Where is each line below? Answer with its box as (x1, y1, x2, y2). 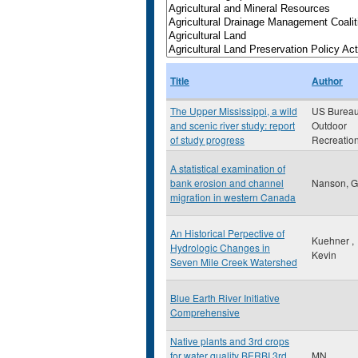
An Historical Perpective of (170, 226, 284, 240)
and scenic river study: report (170, 118, 295, 132)
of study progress (170, 133, 245, 146)
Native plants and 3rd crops (170, 334, 289, 348)
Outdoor (312, 118, 347, 132)
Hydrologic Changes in (170, 241, 270, 254)
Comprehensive (170, 305, 240, 319)
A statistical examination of (170, 161, 285, 175)
